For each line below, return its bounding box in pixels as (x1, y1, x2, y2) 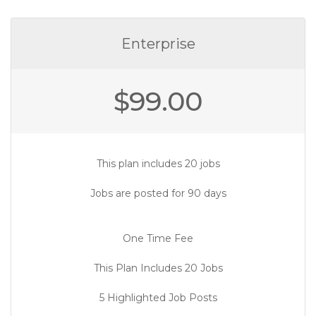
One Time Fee (123, 232, 193, 245)
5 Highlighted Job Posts (99, 291, 217, 304)
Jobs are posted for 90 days (90, 187, 226, 200)
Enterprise (121, 35, 195, 52)
